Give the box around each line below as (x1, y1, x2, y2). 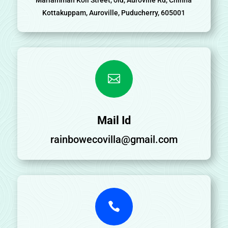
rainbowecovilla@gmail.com (50, 133, 178, 146)
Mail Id (97, 113, 131, 127)
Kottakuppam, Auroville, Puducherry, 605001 (42, 8, 186, 17)
